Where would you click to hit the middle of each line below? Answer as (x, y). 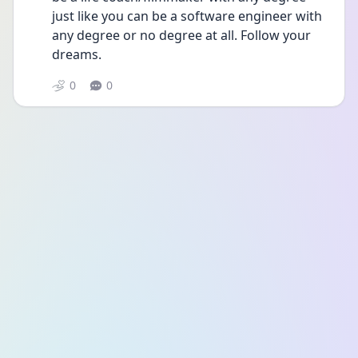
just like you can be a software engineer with (187, 16)
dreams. (78, 54)
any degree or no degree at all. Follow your (181, 35)
